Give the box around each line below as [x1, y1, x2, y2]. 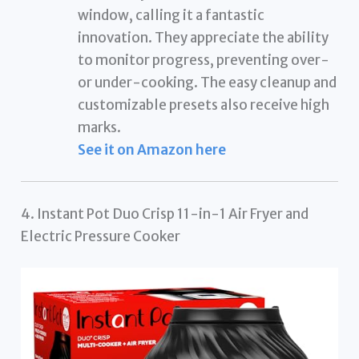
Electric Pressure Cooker [21, 227, 181, 245]
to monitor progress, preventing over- [78, 50, 330, 69]
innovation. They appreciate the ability [78, 28, 329, 46]
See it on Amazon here [78, 140, 227, 159]
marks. [78, 118, 122, 136]
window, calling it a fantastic [78, 6, 265, 24]
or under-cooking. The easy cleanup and [78, 73, 337, 91]
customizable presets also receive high [78, 95, 330, 114]
